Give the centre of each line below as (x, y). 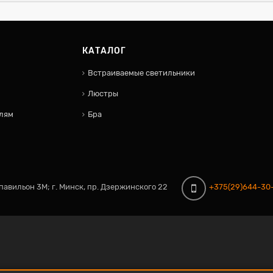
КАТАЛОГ (104, 51)
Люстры (103, 94)
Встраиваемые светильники (141, 73)
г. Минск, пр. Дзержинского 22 (109, 187)
